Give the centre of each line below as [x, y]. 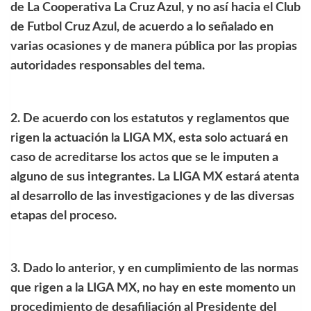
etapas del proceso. [65, 216]
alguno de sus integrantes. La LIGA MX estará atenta [155, 177]
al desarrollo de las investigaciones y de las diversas [152, 196]
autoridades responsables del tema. [109, 66]
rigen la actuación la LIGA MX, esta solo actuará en [149, 138]
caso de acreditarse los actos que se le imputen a [144, 157]
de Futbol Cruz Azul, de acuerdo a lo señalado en [142, 27]
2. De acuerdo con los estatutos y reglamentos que [150, 118]
